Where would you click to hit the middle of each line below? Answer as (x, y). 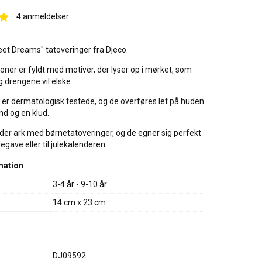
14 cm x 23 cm (79, 202)
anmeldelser (45, 16)
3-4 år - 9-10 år (80, 184)
